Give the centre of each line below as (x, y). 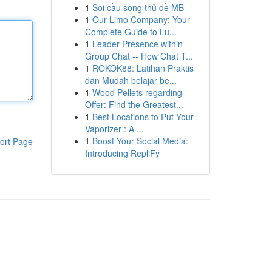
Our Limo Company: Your (141, 19)
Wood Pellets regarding (137, 92)
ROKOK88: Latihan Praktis (143, 68)
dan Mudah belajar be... (131, 80)
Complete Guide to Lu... (131, 32)
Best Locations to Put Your (143, 117)
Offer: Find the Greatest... (134, 104)
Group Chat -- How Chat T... (139, 56)
